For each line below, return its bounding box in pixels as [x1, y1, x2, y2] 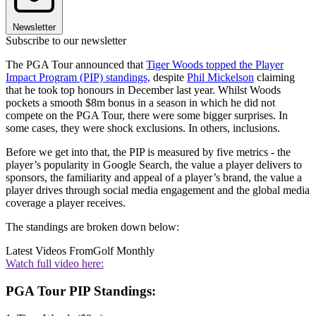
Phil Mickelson [187, 71, 254, 84]
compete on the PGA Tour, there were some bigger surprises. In [6, 109, 288, 122]
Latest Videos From [6, 245, 93, 257]
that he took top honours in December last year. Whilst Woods [6, 84, 281, 97]
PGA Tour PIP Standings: [6, 283, 156, 298]
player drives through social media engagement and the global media [6, 184, 310, 197]
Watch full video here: [6, 257, 104, 270]
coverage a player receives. [6, 197, 126, 209]
